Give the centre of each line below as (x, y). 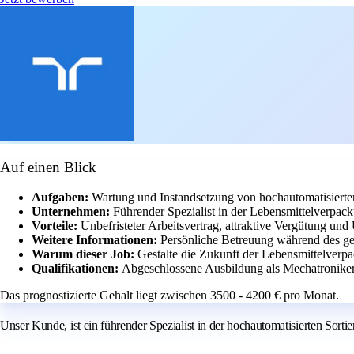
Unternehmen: (72, 212)
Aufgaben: (62, 198)
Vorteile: (56, 226)
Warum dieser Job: (85, 254)
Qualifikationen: (77, 269)
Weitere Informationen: (96, 240)
